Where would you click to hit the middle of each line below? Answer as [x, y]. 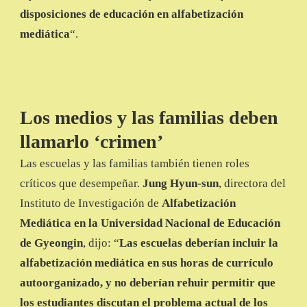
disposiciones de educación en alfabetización [132, 14]
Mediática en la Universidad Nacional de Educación [150, 223]
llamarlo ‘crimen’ [91, 142]
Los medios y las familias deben [149, 118]
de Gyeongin [51, 243]
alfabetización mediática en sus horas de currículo [147, 263]
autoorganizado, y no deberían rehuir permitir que [148, 283]
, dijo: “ [101, 243]
